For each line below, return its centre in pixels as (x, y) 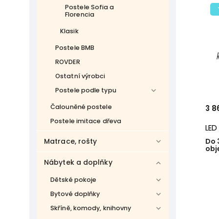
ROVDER (68, 62)
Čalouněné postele (81, 107)
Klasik (69, 31)
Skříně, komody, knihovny (91, 208)
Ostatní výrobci (80, 76)
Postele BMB (75, 48)
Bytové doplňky (75, 194)
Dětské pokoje (74, 180)
